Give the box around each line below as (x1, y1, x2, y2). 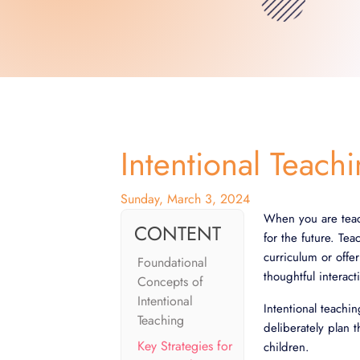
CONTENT (134, 219, 221, 247)
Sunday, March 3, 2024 (121, 190, 250, 208)
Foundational (137, 253, 207, 272)
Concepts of (137, 272, 203, 291)
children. (264, 338, 309, 356)
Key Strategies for (137, 337, 232, 355)
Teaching (137, 311, 184, 329)
